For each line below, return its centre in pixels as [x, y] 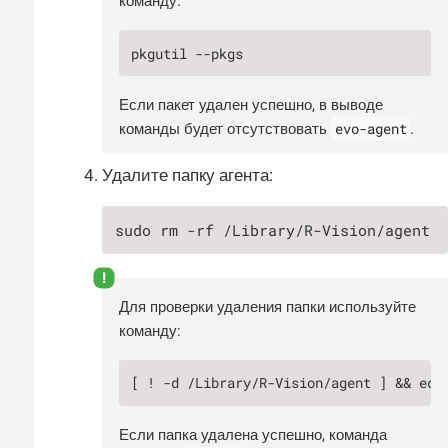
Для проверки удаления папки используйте [267, 306]
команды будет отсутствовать [225, 129]
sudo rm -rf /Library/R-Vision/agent [273, 229]
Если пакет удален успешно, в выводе [251, 105]
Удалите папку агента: [187, 174]
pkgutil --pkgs [187, 53]
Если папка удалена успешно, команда [253, 434]
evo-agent [370, 128]
